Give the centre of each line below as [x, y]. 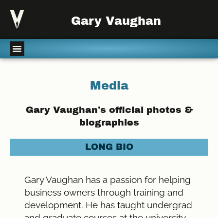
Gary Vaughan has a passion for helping [108, 179]
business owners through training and [104, 192]
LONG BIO [109, 147]
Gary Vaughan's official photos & [109, 109]
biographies [109, 122]
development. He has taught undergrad [108, 205]
